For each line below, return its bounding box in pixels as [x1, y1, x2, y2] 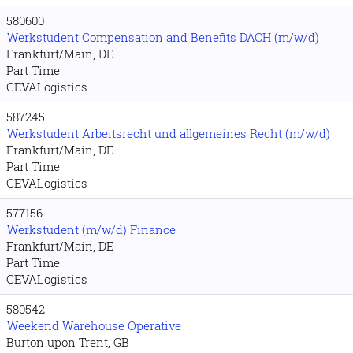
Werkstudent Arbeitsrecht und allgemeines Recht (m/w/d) [7, 125, 330, 141]
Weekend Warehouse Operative [7, 318, 181, 333]
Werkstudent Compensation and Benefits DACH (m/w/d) [7, 29, 319, 45]
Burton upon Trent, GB [6, 334, 129, 350]
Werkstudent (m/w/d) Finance [7, 221, 176, 237]
